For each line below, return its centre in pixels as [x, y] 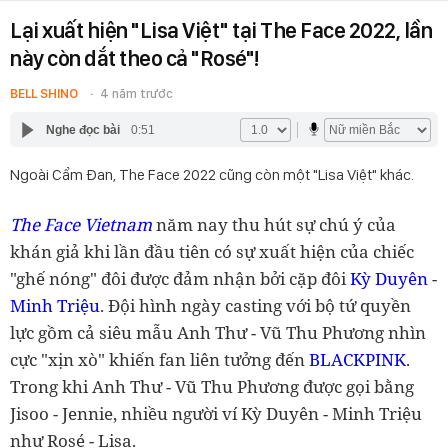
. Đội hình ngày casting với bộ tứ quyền [255, 305]
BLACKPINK [357, 359]
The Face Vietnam [81, 224]
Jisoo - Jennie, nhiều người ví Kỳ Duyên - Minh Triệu [216, 413]
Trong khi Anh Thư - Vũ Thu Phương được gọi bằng [212, 386]
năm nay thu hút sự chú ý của [274, 224]
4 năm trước [136, 93]
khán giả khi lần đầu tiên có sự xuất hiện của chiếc [212, 251]
